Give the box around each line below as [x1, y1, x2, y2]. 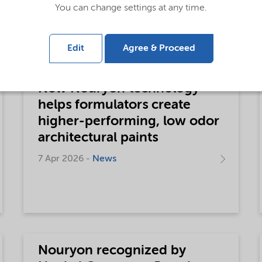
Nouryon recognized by [38, 244, 187, 257]
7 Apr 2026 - [38, 154, 93, 164]
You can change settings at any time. [55, 4, 207, 13]
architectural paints [38, 130, 158, 144]
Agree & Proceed [122, 44, 195, 54]
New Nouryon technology [38, 81, 200, 95]
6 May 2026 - [38, 25, 96, 35]
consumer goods [38, 1, 143, 15]
